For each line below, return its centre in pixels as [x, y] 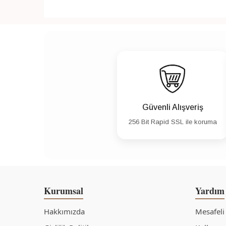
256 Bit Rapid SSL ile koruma [173, 122]
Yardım [210, 191]
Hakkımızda [64, 212]
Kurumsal [64, 191]
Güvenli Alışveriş [173, 107]
